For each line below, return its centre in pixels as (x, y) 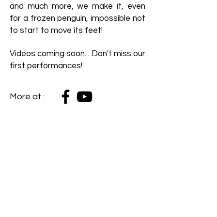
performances (54, 66)
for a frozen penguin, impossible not (77, 18)
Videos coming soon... (51, 54)
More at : (27, 97)
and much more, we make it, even (77, 6)
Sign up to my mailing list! (53, 186)
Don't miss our (118, 54)
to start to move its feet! (56, 31)
